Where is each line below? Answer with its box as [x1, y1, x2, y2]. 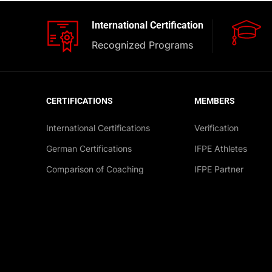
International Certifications [46, 123, 150, 134]
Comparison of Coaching [46, 164, 144, 175]
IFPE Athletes [194, 143, 248, 154]
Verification [194, 123, 239, 134]
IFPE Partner [194, 164, 244, 175]
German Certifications [46, 143, 132, 154]
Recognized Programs [91, 39, 193, 52]
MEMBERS [194, 96, 236, 106]
